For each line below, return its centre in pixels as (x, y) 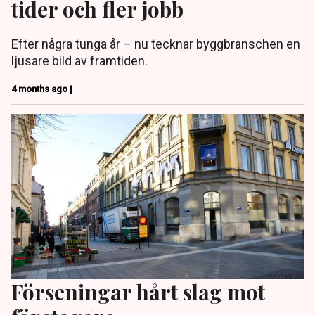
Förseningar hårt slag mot (138, 291)
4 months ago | (42, 89)
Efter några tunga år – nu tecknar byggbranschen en (156, 44)
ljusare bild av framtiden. (79, 61)
